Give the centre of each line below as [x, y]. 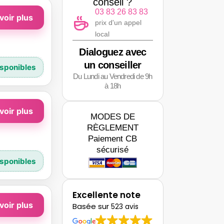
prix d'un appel [118, 22]
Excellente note [106, 195]
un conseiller [112, 65]
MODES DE [112, 116]
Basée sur [91, 206]
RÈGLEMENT [112, 127]
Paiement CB [113, 138]
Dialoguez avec [113, 52]
